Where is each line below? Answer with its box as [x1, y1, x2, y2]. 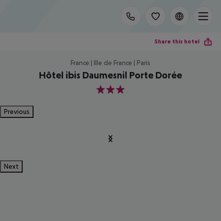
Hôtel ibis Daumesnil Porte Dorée [39, 70, 182, 80]
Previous [4, 108, 30, 115]
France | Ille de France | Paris [71, 59, 150, 67]
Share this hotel [154, 37, 199, 45]
